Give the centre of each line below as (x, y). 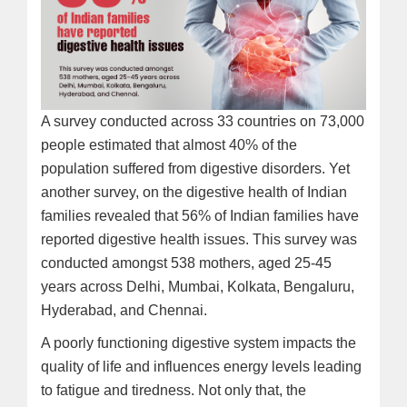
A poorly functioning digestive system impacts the (199, 343)
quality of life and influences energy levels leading (201, 367)
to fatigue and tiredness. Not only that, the (174, 391)
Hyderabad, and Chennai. (124, 311)
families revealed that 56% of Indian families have (200, 216)
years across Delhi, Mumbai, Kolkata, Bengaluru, (198, 287)
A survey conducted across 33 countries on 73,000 (203, 122)
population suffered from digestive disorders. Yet (195, 169)
